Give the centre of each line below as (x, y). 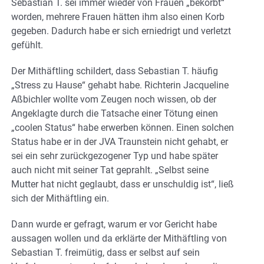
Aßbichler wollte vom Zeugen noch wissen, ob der (114, 99)
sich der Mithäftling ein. (60, 198)
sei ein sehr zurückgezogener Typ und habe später (115, 156)
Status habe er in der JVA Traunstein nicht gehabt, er (120, 141)
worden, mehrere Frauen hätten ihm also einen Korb (118, 16)
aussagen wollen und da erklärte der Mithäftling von (119, 238)
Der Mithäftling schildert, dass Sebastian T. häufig (115, 71)
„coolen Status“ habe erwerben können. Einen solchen (123, 127)
